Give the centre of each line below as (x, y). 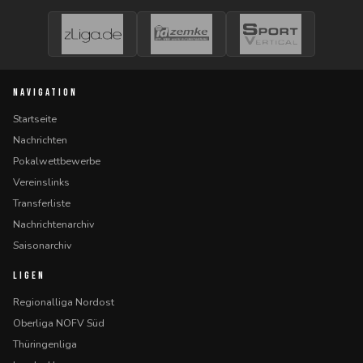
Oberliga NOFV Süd (59, 323)
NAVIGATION (45, 92)
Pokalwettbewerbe (57, 161)
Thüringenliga (45, 344)
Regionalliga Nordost (64, 302)
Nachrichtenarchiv (53, 224)
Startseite (35, 119)
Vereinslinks (41, 182)
